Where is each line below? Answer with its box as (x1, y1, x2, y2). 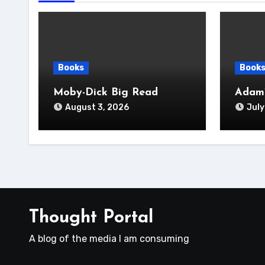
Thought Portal (29, 209, 153, 227)
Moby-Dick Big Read (53, 87, 158, 98)
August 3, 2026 (65, 102, 129, 112)
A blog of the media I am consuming (29, 233, 189, 244)
